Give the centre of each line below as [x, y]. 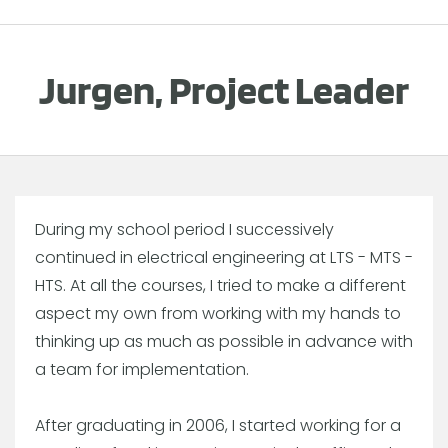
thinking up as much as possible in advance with [224, 341]
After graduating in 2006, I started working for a [218, 425]
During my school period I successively [184, 229]
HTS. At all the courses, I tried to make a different [220, 285]
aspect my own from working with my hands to [218, 313]
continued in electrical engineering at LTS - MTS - [224, 257]
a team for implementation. [142, 369]
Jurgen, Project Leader [224, 89]
